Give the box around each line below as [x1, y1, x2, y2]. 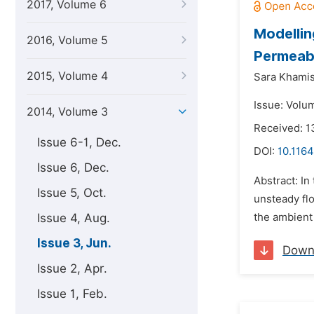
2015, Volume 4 [27, 69, 108, 83]
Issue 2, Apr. [37, 261, 107, 275]
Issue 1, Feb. [37, 287, 107, 301]
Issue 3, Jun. [37, 236, 111, 250]
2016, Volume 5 [27, 34, 108, 47]
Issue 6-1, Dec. [37, 135, 121, 149]
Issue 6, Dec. [37, 161, 109, 175]
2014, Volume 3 [27, 105, 108, 118]
